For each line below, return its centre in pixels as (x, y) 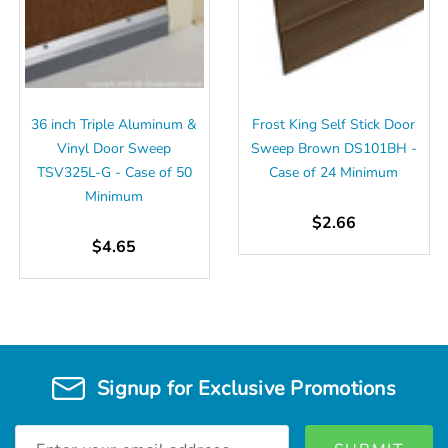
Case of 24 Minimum (334, 172)
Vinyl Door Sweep (114, 148)
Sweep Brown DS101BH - (333, 148)
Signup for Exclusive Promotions (246, 389)
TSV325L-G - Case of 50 (114, 172)
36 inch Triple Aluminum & (114, 124)
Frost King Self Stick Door (334, 124)
